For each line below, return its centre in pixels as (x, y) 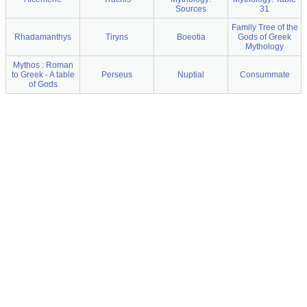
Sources (191, 9)
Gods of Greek (265, 37)
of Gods (43, 84)
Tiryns (117, 37)
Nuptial (191, 75)
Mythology (265, 47)
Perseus (117, 75)
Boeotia (191, 37)
